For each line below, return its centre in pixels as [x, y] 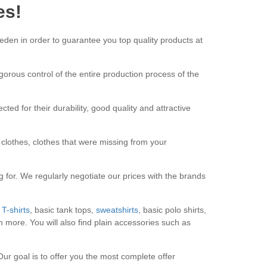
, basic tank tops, [63, 210]
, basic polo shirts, [172, 210]
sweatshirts [117, 210]
